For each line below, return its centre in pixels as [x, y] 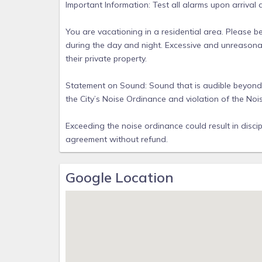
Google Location [120, 177]
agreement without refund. [117, 139]
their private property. [106, 58]
